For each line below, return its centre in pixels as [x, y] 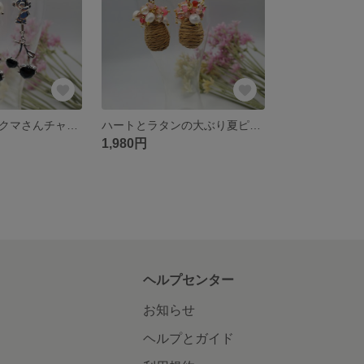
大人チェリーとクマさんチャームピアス [73, 125]
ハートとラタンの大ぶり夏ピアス [256, 125]
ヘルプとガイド [188, 338]
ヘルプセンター [188, 279]
